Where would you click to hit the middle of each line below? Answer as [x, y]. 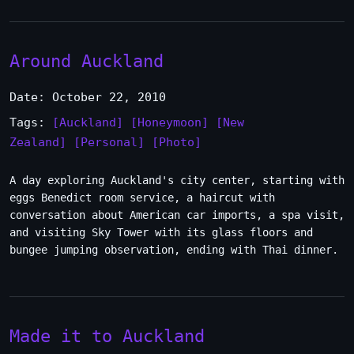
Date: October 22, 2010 [88, 97]
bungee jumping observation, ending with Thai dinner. [174, 250]
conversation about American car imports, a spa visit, [177, 215]
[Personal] [109, 142]
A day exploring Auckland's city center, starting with [177, 180]
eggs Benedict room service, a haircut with [142, 198]
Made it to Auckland [107, 336]
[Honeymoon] [169, 122]
